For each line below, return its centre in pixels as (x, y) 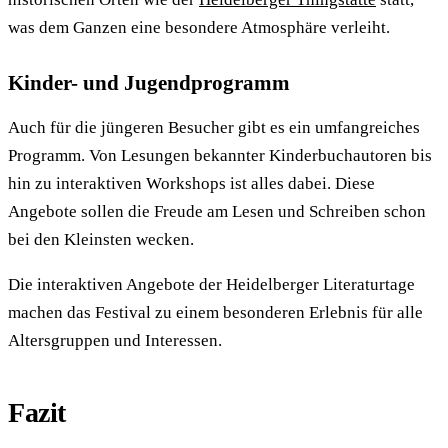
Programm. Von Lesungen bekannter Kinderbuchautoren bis (220, 155)
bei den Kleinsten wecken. (101, 239)
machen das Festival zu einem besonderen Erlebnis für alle (215, 313)
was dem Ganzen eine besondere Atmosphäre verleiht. (199, 27)
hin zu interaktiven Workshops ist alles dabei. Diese (191, 183)
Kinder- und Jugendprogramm (149, 82)
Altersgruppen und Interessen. (115, 341)
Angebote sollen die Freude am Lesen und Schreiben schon (217, 211)
